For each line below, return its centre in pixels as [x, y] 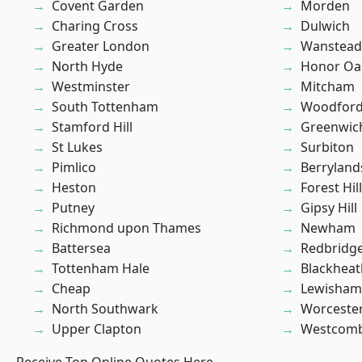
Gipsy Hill [329, 208]
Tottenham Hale [101, 269]
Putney [73, 208]
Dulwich [325, 26]
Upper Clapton [97, 329]
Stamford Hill [92, 127]
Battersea [81, 248]
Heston [74, 188]
